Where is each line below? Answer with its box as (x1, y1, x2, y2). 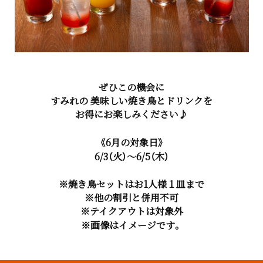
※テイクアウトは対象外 (80, 204, 183, 218)
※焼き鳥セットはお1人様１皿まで (59, 177, 204, 191)
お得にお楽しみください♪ (75, 107, 188, 121)
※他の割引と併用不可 (85, 190, 178, 204)
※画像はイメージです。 (81, 218, 182, 232)
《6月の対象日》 (99, 135, 164, 149)
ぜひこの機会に (99, 80, 164, 94)
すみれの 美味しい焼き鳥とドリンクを (50, 93, 213, 107)
